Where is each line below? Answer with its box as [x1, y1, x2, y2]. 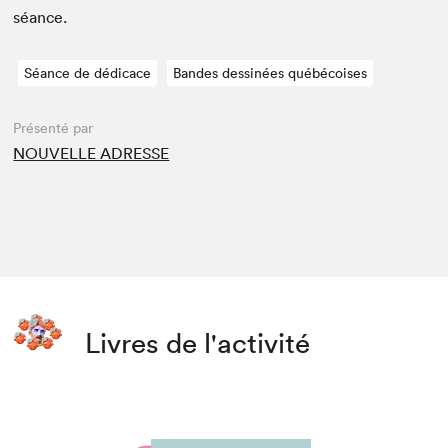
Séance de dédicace [24, 64, 152, 83]
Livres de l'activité [85, 326, 311, 361]
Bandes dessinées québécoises [173, 64, 368, 83]
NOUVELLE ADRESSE [13, 143, 170, 164]
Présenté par [13, 119, 94, 138]
